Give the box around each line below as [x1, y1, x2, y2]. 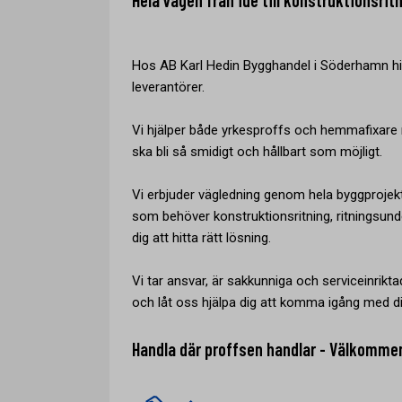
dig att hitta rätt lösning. [132, 230, 271, 246]
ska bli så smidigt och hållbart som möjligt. [132, 144, 382, 160]
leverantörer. [132, 79, 205, 95]
